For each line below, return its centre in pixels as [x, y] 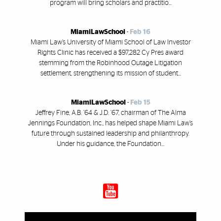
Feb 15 [140, 103]
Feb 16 [140, 32]
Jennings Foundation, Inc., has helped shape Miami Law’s [110, 124]
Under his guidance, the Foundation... [110, 144]
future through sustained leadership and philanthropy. [110, 134]
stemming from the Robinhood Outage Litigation [110, 63]
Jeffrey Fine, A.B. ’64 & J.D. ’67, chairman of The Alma [110, 113]
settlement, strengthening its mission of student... [110, 74]
